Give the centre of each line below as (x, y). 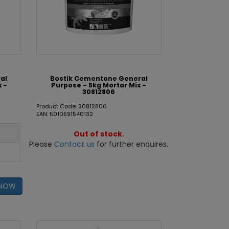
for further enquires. (132, 144)
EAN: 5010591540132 (64, 114)
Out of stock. (99, 134)
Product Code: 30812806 (71, 106)
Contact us (75, 144)
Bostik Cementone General (99, 78)
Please (42, 144)
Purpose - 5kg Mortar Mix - (99, 85)
